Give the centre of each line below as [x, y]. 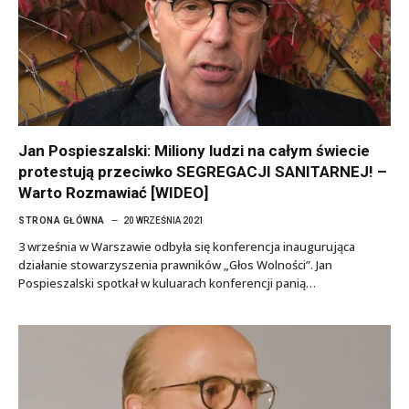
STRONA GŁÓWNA [62, 220]
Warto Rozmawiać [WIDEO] [113, 193]
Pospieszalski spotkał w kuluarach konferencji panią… [167, 283]
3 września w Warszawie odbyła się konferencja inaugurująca [187, 246]
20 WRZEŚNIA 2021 [163, 220]
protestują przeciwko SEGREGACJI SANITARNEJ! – [203, 172]
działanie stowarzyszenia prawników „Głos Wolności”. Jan [175, 265]
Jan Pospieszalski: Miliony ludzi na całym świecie [194, 151]
